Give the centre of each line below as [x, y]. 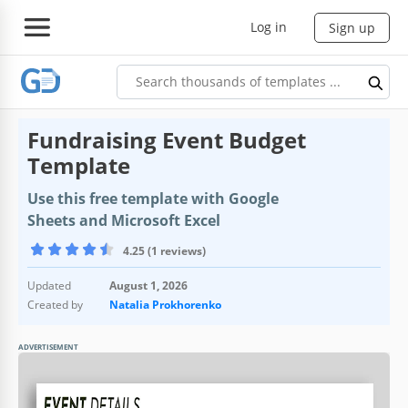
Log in [269, 26]
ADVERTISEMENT [48, 346]
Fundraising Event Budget [167, 139]
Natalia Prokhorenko [165, 304]
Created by [55, 304]
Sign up [352, 27]
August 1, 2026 [148, 285]
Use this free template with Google [153, 198]
